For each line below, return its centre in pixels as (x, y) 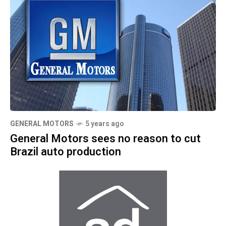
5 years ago (105, 124)
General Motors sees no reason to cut (105, 139)
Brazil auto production (66, 152)
